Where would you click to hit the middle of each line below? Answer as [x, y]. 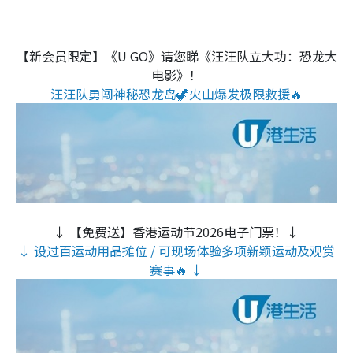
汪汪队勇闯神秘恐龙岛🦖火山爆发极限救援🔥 [176, 93]
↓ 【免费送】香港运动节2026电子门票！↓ [176, 232]
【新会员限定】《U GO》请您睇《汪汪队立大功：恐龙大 [176, 56]
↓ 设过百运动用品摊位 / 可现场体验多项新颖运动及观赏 [176, 251]
